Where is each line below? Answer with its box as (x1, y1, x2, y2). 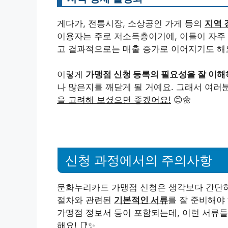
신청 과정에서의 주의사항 (65, 153, 212, 167)
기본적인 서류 (114, 194, 168, 205)
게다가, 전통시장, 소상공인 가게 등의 (57, 18, 205, 28)
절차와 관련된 (57, 194, 114, 205)
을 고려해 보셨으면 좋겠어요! (57, 95, 171, 105)
